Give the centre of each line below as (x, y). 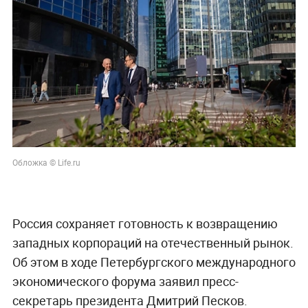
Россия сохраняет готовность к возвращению (145, 224)
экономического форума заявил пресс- (125, 282)
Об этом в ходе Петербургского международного (154, 262)
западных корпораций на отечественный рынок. (153, 243)
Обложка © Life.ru (46, 163)
